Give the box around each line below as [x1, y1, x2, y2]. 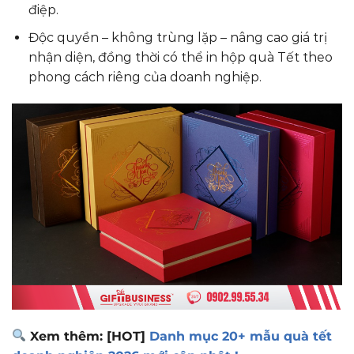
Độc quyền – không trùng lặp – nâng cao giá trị [28, 30, 327, 46]
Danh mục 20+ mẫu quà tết [149, 328, 333, 344]
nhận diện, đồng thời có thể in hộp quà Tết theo [28, 50, 333, 66]
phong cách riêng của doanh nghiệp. [28, 70, 262, 85]
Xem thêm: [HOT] [26, 328, 150, 344]
